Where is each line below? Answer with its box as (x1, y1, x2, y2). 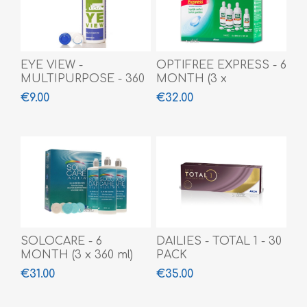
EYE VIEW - (21, 59, 83, 72)
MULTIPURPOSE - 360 (21, 73, 145, 86)
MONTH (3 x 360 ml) (21, 249, 133, 262)
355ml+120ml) (156, 86, 228, 99)
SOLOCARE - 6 (21, 235, 102, 248)
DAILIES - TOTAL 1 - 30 (156, 235, 282, 248)
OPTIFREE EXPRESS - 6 (156, 59, 286, 72)
